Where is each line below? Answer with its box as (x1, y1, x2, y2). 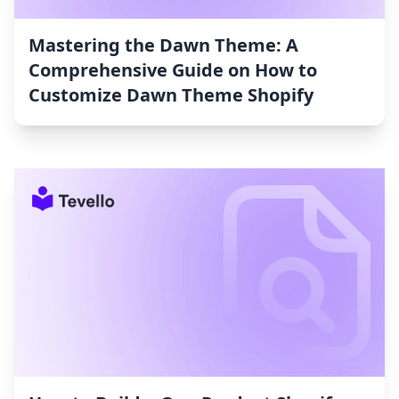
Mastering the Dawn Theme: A (28, 33, 298, 58)
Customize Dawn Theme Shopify (28, 83, 313, 108)
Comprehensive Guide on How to (28, 58, 317, 83)
